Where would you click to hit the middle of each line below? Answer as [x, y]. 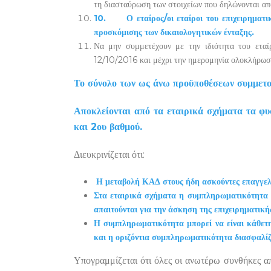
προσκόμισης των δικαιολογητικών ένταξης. [174, 32]
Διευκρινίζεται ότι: [109, 155]
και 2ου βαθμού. [108, 127]
